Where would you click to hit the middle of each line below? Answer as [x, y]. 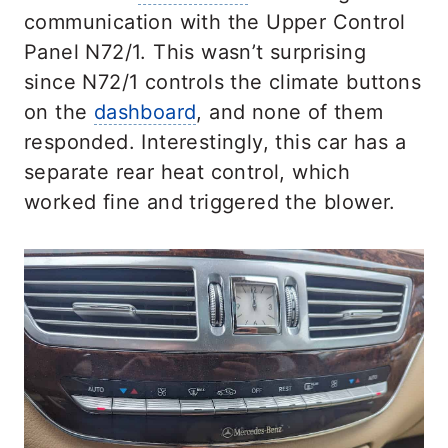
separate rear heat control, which [187, 172]
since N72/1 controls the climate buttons [222, 82]
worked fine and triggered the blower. [210, 202]
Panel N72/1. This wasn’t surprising [195, 52]
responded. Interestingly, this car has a [215, 142]
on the [59, 112]
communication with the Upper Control [215, 22]
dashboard [145, 112]
